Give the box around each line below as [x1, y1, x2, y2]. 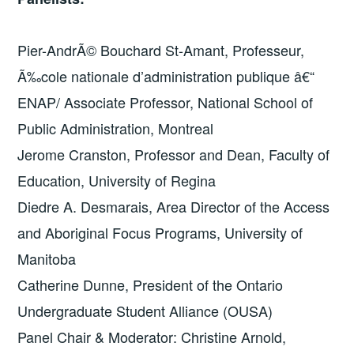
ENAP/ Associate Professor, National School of [17, 92, 314, 113]
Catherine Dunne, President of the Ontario [17, 274, 284, 296]
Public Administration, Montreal [17, 118, 214, 139]
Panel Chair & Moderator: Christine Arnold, [17, 326, 287, 348]
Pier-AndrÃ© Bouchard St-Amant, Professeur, [17, 40, 305, 61]
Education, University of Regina [17, 170, 217, 191]
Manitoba [17, 248, 81, 269]
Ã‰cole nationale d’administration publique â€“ [17, 66, 315, 87]
